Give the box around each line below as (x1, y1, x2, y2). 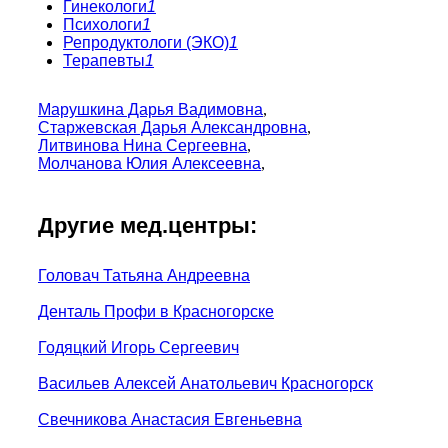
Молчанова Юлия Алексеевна (38, 154, 261, 172)
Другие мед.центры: (38, 212, 257, 238)
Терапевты (63, 51, 145, 69)
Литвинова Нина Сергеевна (38, 136, 247, 154)
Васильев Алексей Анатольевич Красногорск (38, 374, 373, 392)
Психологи (63, 15, 142, 33)
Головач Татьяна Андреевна (38, 266, 250, 284)
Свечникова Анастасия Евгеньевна (38, 410, 302, 428)
